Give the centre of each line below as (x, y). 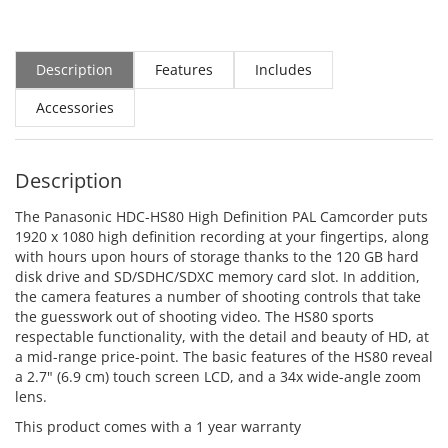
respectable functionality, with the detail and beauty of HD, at (222, 337)
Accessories (75, 108)
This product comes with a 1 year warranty (158, 427)
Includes (283, 70)
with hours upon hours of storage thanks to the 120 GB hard (217, 257)
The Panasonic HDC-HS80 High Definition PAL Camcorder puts (221, 217)
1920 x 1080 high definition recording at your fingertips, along (222, 237)
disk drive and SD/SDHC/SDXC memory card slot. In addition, (217, 277)
